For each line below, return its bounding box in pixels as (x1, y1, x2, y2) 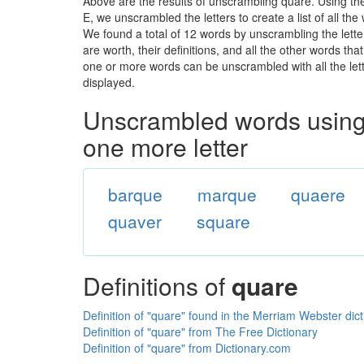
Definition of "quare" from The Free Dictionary (83, 323, 318, 340)
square (196, 209, 250, 233)
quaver (107, 209, 162, 233)
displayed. (83, 74, 135, 90)
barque (107, 182, 162, 206)
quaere (291, 182, 346, 206)
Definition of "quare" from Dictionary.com (83, 340, 291, 356)
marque (197, 182, 257, 206)
